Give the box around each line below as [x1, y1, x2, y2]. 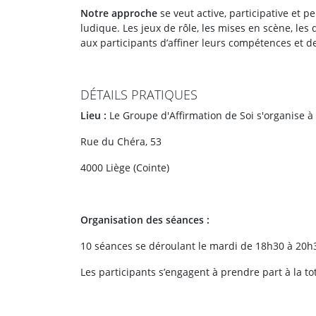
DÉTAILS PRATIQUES [80, 86, 197, 103]
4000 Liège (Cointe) [80, 161, 169, 174]
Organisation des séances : [80, 213, 209, 226]
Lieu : [80, 109, 109, 122]
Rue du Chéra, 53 [80, 135, 162, 148]
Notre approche [80, 6, 157, 20]
